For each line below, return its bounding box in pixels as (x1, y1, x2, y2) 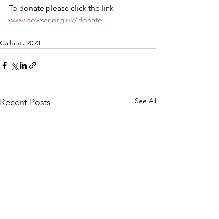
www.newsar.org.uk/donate (9, 15, 102, 24)
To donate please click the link (9, 3, 116, 13)
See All (135, 96, 156, 105)
